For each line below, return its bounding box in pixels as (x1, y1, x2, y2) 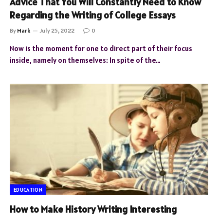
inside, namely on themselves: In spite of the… (10, 55, 161, 65)
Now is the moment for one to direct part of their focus (10, 43, 192, 53)
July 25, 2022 (40, 26, 74, 34)
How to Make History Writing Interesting (10, 203, 177, 216)
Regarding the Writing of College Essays (10, 8, 176, 21)
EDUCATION (14, 186, 42, 193)
